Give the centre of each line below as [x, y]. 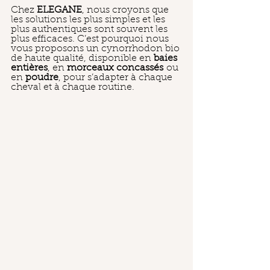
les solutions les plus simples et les [89, 20]
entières [29, 68]
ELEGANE [59, 10]
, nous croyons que [127, 10]
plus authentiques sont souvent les [90, 30]
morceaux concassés [115, 68]
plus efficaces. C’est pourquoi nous [91, 39]
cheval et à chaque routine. [73, 87]
